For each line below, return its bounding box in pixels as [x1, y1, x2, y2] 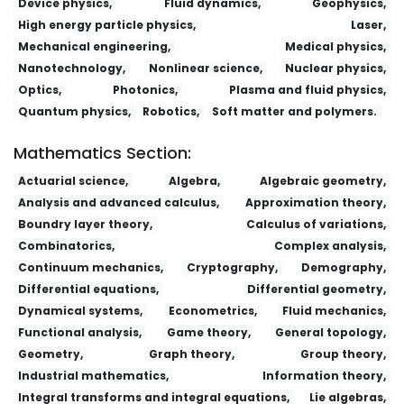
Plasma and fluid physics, [229, 81, 387, 97]
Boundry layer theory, [17, 216, 152, 232]
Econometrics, [168, 302, 257, 318]
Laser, [351, 16, 387, 32]
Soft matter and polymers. [211, 103, 377, 119]
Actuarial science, [17, 172, 128, 188]
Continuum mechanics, [17, 259, 163, 275]
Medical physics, [285, 38, 387, 54]
